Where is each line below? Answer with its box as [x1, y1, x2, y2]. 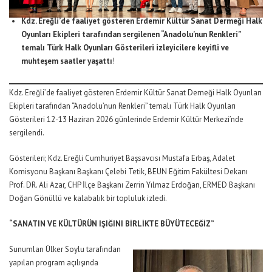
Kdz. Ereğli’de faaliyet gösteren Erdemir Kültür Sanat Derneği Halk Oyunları [9, 87, 262, 98]
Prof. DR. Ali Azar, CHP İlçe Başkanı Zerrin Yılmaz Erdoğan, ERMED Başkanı [9, 179, 255, 190]
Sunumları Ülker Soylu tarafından [9, 243, 121, 254]
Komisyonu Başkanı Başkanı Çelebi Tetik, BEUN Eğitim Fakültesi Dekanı [9, 166, 248, 177]
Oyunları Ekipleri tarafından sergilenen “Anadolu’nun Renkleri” [21, 29, 241, 40]
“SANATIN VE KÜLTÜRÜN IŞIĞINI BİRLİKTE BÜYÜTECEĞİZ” [9, 218, 214, 229]
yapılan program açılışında [9, 257, 98, 268]
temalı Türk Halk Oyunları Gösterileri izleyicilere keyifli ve [21, 42, 229, 53]
